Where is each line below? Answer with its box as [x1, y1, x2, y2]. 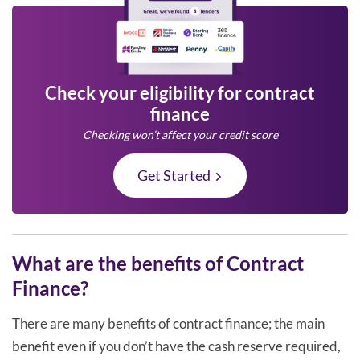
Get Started [137, 166, 211, 184]
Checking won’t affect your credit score [82, 127, 278, 141]
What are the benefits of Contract [12, 251, 304, 275]
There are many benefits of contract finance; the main [12, 314, 325, 332]
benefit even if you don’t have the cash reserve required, [12, 337, 341, 354]
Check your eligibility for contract [45, 81, 315, 104]
